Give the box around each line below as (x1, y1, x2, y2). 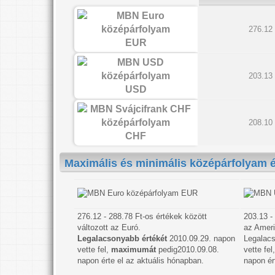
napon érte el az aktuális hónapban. (77, 255, 204, 265)
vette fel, (77, 244, 111, 254)
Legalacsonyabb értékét (77, 233, 167, 243)
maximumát (110, 244, 156, 254)
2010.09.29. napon (166, 233, 235, 243)
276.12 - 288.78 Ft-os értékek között (77, 211, 207, 221)
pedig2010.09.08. (155, 244, 219, 254)
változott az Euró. (77, 222, 141, 232)
